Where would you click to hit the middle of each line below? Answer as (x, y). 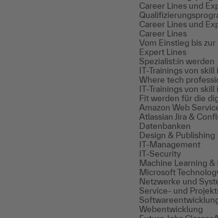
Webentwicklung (171, 209)
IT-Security (160, 154)
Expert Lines (163, 52)
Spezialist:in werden (177, 61)
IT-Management (170, 144)
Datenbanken (165, 126)
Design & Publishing (177, 135)
